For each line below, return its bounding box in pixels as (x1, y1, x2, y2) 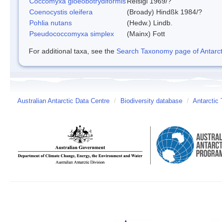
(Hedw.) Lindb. (127, 18, 172, 27)
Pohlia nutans (29, 18, 72, 27)
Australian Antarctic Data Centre (17, 97, 110, 105)
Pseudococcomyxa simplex (29, 29, 114, 38)
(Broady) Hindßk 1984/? (127, 7, 202, 16)
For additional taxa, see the (29, 47, 116, 55)
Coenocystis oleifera (29, 7, 93, 16)
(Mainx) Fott (127, 29, 165, 38)
